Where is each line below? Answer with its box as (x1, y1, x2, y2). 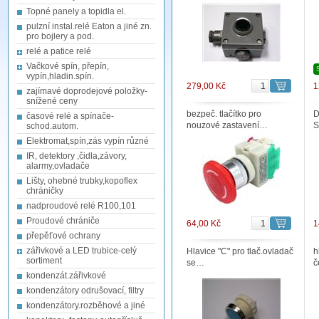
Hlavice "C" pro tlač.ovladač (187, 246, 293, 256)
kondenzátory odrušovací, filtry (26, 286, 144, 296)
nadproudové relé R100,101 (26, 201, 136, 211)
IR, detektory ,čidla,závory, (26, 151, 127, 161)
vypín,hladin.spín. (26, 71, 94, 81)
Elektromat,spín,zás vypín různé (26, 136, 149, 146)
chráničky (26, 186, 63, 196)
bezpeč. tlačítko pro (187, 109, 261, 119)
